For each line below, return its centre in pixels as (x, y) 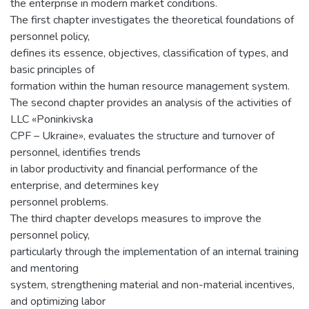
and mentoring (44, 268)
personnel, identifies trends (76, 152)
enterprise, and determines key (84, 185)
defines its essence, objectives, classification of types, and (149, 53)
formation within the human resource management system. (150, 86)
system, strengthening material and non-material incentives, (152, 285)
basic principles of (52, 69)
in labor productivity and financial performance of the (134, 169)
